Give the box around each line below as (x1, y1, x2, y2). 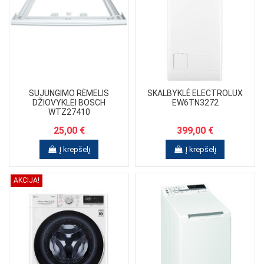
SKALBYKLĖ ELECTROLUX (147, 88, 243, 98)
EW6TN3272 (171, 98, 219, 108)
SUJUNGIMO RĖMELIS (29, 88, 109, 98)
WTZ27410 (48, 107, 90, 117)
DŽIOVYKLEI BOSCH (32, 98, 105, 108)
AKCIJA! (14, 176, 39, 185)
